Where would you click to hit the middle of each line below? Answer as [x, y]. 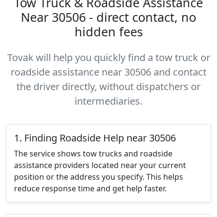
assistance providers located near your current [100, 165]
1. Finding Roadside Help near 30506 [95, 138]
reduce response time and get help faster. [90, 188]
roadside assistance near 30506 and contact [108, 72]
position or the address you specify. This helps [99, 177]
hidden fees [108, 31]
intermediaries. [108, 101]
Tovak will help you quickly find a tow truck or [108, 57]
